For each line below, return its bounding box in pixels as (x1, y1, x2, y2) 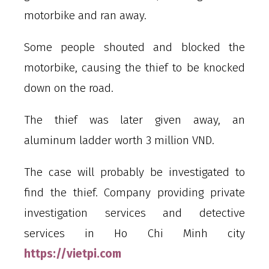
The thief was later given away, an (24, 112, 245, 127)
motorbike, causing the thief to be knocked (24, 60, 245, 74)
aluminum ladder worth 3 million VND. (24, 133, 214, 147)
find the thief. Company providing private (24, 185, 245, 199)
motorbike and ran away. (24, 8, 147, 22)
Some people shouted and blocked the (24, 40, 245, 54)
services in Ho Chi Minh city (24, 226, 245, 240)
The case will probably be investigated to (24, 165, 245, 179)
